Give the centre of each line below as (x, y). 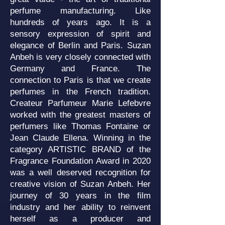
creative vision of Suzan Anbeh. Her (80, 184)
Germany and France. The (80, 69)
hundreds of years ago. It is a (80, 22)
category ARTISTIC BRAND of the (80, 149)
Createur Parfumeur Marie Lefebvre (80, 103)
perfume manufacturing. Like (80, 11)
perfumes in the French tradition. (80, 92)
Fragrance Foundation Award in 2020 (80, 161)
